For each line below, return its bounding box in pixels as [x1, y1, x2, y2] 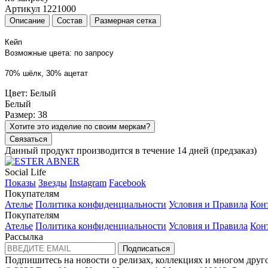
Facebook [109, 177, 146, 188]
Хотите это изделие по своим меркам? [10, 121, 150, 131]
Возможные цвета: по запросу [5, 48, 114, 57]
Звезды [38, 177, 67, 188]
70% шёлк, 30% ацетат [5, 68, 88, 78]
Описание [10, 16, 45, 25]
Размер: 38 [5, 109, 47, 120]
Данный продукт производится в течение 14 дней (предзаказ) [5, 145, 257, 156]
